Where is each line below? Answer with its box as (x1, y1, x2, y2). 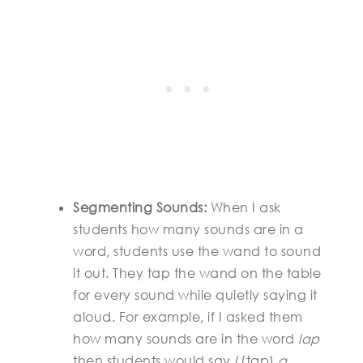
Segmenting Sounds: (73, 199, 211, 216)
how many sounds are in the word (73, 331, 298, 347)
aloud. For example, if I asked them (73, 309, 303, 325)
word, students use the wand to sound (73, 243, 321, 259)
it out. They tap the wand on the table (73, 265, 321, 281)
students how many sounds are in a (73, 221, 304, 237)
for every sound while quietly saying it (73, 287, 318, 303)
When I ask (210, 199, 281, 216)
